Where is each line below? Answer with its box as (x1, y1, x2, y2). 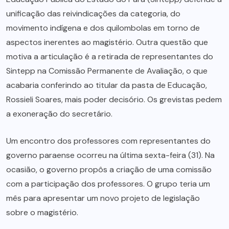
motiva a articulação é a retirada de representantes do (6, 51, 213, 62)
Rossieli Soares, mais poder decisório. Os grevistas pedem (6, 94, 222, 105)
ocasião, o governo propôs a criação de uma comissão (6, 164, 212, 175)
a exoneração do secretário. (6, 108, 112, 120)
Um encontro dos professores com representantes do (6, 135, 211, 147)
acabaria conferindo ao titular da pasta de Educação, (6, 80, 207, 91)
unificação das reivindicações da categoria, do (6, 8, 180, 19)
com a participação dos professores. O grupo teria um (6, 178, 210, 190)
